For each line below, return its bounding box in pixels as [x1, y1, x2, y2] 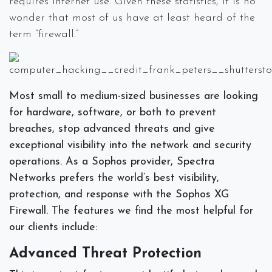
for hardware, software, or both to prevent [9, 106, 216, 118]
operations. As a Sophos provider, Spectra [9, 155, 214, 168]
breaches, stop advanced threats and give [9, 123, 215, 135]
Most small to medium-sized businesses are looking [9, 90, 258, 102]
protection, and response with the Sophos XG [9, 188, 229, 200]
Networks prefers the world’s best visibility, [9, 172, 219, 184]
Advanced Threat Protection [9, 246, 202, 261]
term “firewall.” [9, 28, 78, 40]
